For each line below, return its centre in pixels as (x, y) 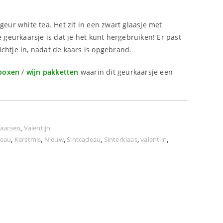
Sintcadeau (84, 139)
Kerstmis (28, 139)
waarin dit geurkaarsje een (126, 72)
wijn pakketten (52, 72)
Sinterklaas (120, 139)
